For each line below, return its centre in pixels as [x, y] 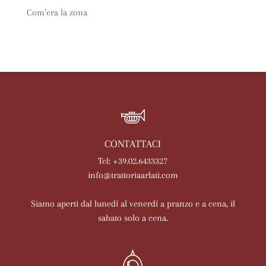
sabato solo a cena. [133, 218]
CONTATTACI [133, 144]
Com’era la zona [57, 12]
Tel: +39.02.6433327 [133, 161]
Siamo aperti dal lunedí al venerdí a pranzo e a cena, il [133, 204]
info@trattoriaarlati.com [133, 175]
